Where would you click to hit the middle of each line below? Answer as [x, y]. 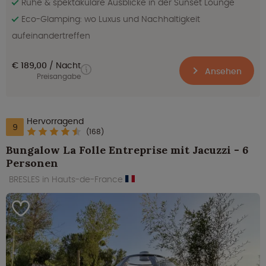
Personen [32, 163]
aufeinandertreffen [51, 36]
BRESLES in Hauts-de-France [67, 180]
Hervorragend [55, 121]
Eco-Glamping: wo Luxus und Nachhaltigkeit [111, 19]
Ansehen [222, 72]
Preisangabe [59, 77]
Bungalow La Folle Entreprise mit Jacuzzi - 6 [127, 150]
